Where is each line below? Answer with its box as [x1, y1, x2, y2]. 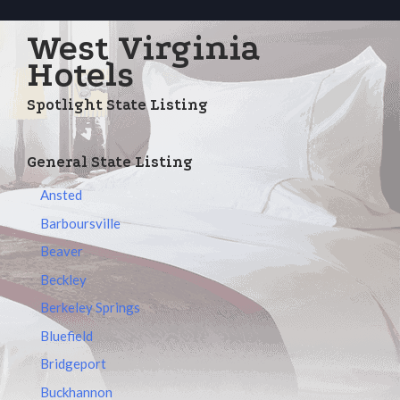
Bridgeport [40, 355, 106, 371]
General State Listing [27, 153, 193, 171]
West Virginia [27, 29, 261, 68]
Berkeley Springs [40, 299, 140, 315]
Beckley [40, 271, 87, 287]
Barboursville [40, 214, 121, 231]
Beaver [40, 243, 83, 259]
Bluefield [40, 327, 93, 344]
